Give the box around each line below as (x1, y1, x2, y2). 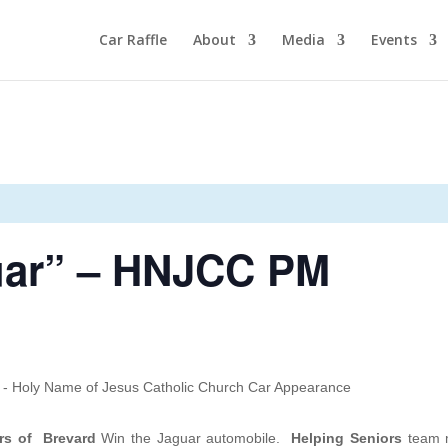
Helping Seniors (291, 430, 403, 446)
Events (370, 30, 417, 49)
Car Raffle (98, 30, 167, 49)
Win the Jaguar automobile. (95, 430, 292, 446)
